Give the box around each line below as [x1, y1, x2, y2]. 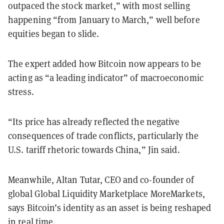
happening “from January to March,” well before [8, 13, 200, 25]
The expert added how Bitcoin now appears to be [8, 57, 201, 69]
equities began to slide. [8, 27, 99, 39]
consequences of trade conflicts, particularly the [8, 129, 198, 141]
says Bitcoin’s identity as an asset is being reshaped [8, 201, 211, 213]
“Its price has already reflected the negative [8, 115, 180, 127]
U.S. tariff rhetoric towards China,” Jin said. [8, 143, 180, 155]
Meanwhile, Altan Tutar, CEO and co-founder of [8, 173, 194, 185]
